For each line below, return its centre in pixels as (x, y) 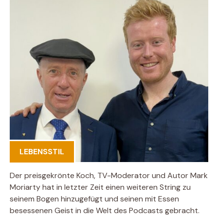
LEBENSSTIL (42, 151)
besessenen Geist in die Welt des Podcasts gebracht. (105, 210)
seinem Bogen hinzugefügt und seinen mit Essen (94, 199)
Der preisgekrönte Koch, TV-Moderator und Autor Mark (109, 175)
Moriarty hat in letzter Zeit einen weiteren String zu (100, 187)
